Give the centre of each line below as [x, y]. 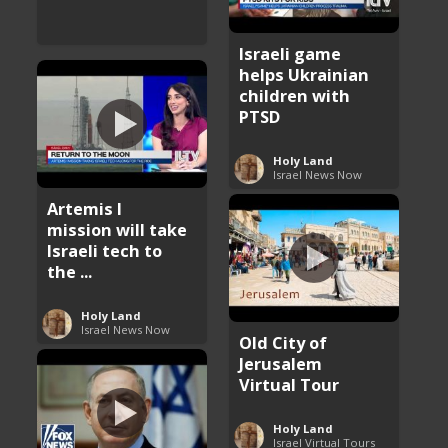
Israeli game [290, 53]
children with [295, 95]
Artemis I [85, 208]
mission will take [117, 229]
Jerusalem [281, 363]
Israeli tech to [105, 250]
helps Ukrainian [304, 74]
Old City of [283, 342]
